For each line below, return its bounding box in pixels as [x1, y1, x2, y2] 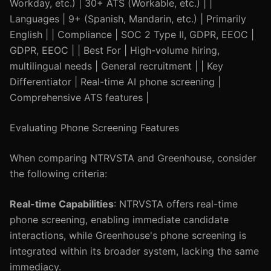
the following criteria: [10, 168, 107, 180]
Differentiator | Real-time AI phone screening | [10, 76, 221, 88]
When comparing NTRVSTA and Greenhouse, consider [10, 152, 256, 164]
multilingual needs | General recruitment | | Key [10, 60, 223, 72]
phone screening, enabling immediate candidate [10, 214, 229, 226]
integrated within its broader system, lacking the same [10, 245, 259, 257]
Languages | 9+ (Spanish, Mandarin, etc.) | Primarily [10, 13, 246, 25]
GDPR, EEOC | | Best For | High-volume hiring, [10, 44, 220, 56]
